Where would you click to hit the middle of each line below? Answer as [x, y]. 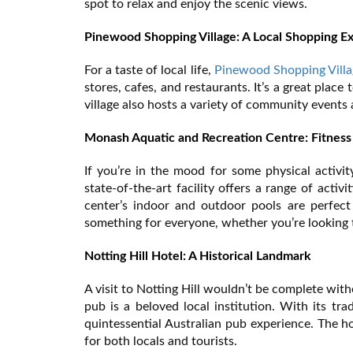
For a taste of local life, [149, 70]
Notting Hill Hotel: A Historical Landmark [198, 256]
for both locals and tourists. [161, 341]
